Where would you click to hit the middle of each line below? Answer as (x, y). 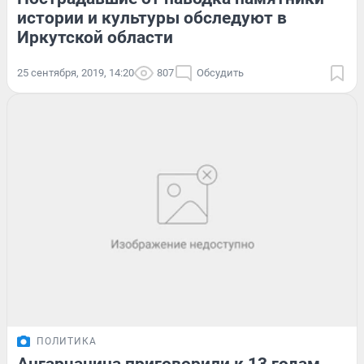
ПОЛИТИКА (67, 342)
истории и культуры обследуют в (152, 17)
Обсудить (220, 72)
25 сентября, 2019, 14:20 (76, 72)
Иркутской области (95, 37)
